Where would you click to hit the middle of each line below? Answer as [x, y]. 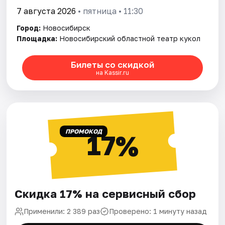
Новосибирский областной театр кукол [130, 39]
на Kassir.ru [112, 72]
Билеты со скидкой [112, 64]
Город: [29, 28]
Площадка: [37, 39]
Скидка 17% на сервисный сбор [105, 194]
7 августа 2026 [46, 11]
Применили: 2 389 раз [62, 211]
